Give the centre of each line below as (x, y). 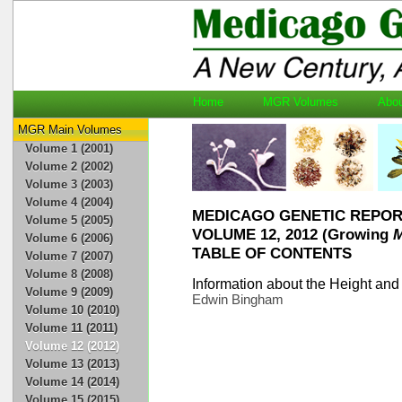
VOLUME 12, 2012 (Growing (293, 234)
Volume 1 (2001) (70, 149)
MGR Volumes (310, 102)
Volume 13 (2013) (73, 364)
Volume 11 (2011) (72, 328)
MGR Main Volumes (70, 130)
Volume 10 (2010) (73, 310)
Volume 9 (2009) (70, 292)
